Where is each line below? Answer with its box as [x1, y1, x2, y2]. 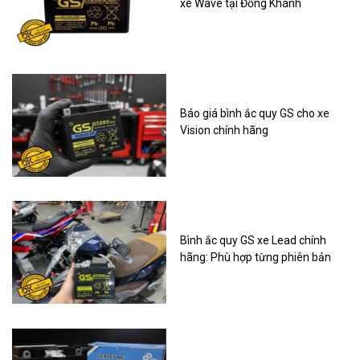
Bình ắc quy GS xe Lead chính [179, 234, 326, 247]
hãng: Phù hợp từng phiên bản [179, 251, 331, 264]
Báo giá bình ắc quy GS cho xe [179, 107, 329, 121]
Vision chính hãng [179, 124, 268, 137]
